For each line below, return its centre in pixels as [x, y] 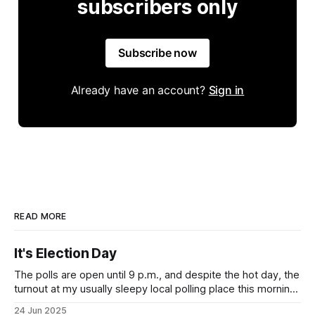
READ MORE [40, 216]
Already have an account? [140, 90]
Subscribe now [157, 52]
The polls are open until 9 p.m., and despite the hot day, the [157, 275]
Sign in [226, 90]
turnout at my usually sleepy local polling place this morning [155, 289]
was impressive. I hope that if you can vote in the [131, 303]
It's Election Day [65, 253]
